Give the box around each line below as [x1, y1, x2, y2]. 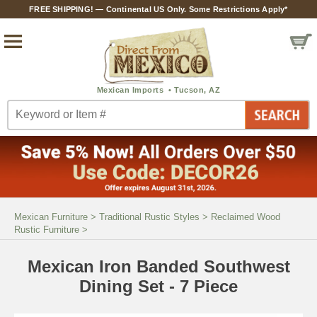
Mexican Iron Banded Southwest [27, 256, 290, 276]
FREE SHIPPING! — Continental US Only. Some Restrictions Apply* [29, 5, 288, 13]
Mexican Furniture [14, 211, 88, 222]
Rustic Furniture [14, 224, 79, 235]
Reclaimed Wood [211, 211, 280, 222]
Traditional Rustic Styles [99, 211, 200, 222]
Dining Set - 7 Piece [79, 276, 238, 296]
